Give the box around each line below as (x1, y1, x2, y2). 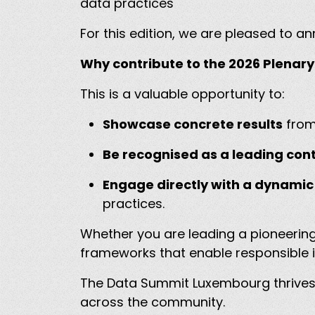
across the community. (80, 293, 229, 311)
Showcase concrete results (103, 115, 283, 134)
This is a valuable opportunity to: (80, 85, 288, 103)
